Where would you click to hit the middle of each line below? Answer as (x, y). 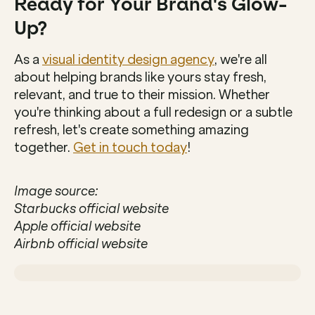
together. (44, 147)
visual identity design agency (128, 59)
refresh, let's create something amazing (131, 130)
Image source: (56, 191)
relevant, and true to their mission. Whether (142, 95)
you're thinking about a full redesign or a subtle (153, 112)
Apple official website (77, 226)
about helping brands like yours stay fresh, (140, 77)
